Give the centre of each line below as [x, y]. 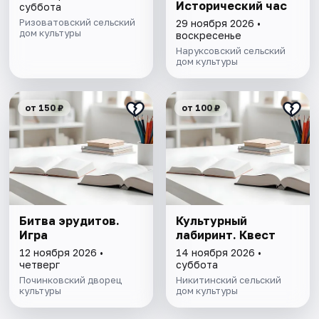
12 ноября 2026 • [62, 253]
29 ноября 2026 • [218, 23]
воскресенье [208, 36]
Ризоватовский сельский [78, 22]
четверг [40, 265]
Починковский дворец [71, 280]
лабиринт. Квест [225, 235]
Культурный [211, 221]
